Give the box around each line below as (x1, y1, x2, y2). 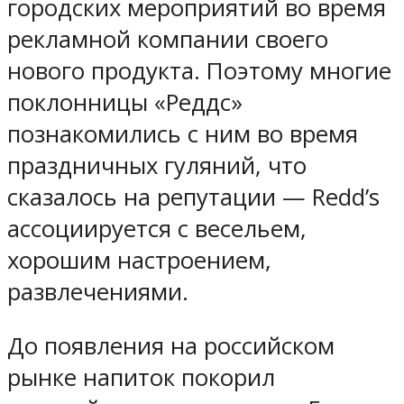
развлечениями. (7, 275, 188, 308)
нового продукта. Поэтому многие (7, 54, 391, 87)
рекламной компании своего (7, 23, 328, 55)
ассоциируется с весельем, (7, 212, 307, 244)
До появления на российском (7, 330, 335, 363)
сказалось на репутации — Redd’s (7, 180, 380, 213)
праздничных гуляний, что (7, 149, 307, 181)
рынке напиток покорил (7, 362, 275, 394)
